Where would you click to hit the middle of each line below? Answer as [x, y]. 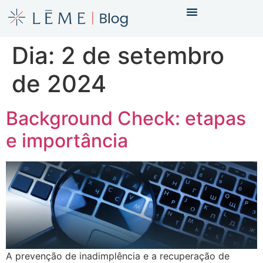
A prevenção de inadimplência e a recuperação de [118, 256]
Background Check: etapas [126, 118]
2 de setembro [143, 55]
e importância [69, 141]
